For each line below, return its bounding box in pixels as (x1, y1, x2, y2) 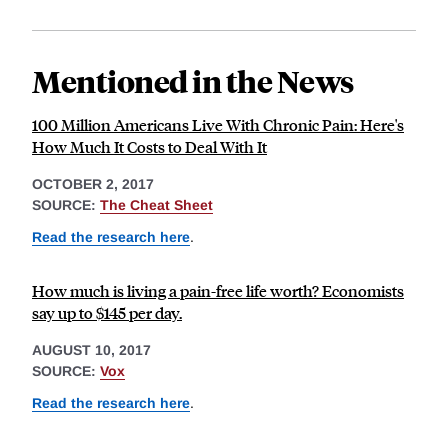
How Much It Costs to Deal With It (32, 136, 267, 158)
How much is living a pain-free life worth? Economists (32, 279, 404, 301)
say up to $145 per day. (32, 301, 182, 323)
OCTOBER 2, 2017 (32, 176, 154, 193)
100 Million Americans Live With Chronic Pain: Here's (32, 114, 404, 136)
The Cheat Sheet (100, 197, 213, 214)
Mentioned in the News (32, 61, 354, 101)
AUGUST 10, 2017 (32, 341, 151, 358)
